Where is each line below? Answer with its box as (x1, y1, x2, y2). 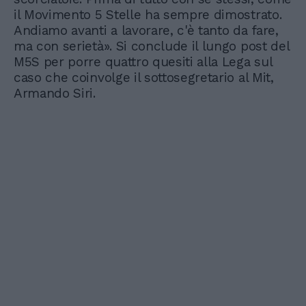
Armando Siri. (14, 85, 96, 101)
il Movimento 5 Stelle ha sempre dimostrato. (14, 7, 282, 23)
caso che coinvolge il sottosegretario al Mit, (14, 70, 274, 85)
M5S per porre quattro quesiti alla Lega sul (14, 54, 273, 70)
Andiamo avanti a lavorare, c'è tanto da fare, (14, 23, 279, 38)
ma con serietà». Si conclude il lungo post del (14, 38, 290, 54)
